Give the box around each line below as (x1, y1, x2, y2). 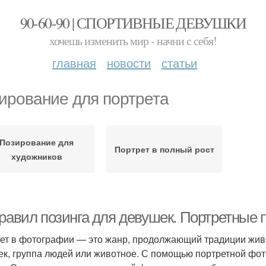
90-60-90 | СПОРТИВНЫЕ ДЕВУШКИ (20, 12, 246, 33)
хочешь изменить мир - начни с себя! (49, 33, 217, 49)
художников (11, 150, 62, 162)
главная (52, 54, 96, 71)
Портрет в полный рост (114, 143, 214, 155)
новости (107, 54, 151, 71)
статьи (161, 54, 197, 71)
